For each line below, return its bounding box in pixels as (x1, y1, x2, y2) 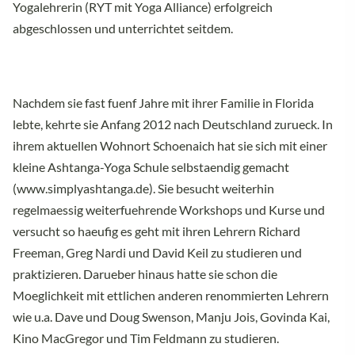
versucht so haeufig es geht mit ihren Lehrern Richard (13, 223, 300, 239)
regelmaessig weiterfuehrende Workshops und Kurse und (13, 201, 325, 217)
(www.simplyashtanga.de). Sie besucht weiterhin (13, 180, 274, 196)
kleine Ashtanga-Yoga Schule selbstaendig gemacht (13, 158, 289, 174)
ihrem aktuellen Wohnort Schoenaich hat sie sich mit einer (13, 137, 327, 153)
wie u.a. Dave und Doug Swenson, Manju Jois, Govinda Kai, (13, 308, 330, 324)
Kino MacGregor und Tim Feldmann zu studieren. (13, 330, 279, 345)
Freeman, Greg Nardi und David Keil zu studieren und (13, 244, 302, 260)
